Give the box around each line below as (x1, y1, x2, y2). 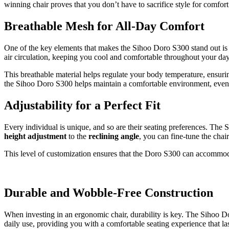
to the (66, 131, 88, 141)
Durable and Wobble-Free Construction (4, 186, 213, 199)
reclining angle (88, 131, 139, 141)
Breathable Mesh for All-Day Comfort (4, 19, 204, 33)
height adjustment (4, 131, 66, 141)
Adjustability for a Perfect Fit (4, 98, 161, 112)
